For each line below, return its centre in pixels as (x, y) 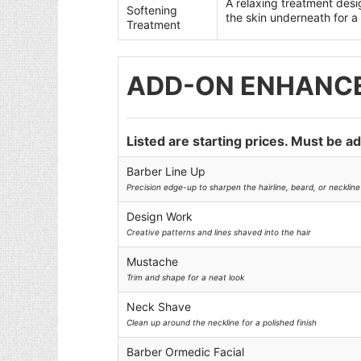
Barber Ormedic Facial (186, 352)
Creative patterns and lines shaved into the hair (219, 232)
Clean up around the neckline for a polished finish (222, 322)
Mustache (153, 261)
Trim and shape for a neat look (186, 277)
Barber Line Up (166, 171)
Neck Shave (159, 307)
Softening (152, 10)
